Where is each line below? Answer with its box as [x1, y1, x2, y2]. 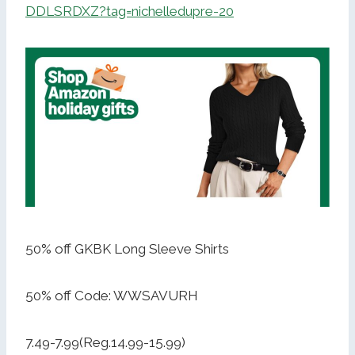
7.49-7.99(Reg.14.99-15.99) [25, 334, 185, 351]
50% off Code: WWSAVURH [25, 288, 198, 304]
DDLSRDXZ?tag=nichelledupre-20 [25, 3, 234, 20]
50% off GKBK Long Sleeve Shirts [25, 241, 229, 258]
